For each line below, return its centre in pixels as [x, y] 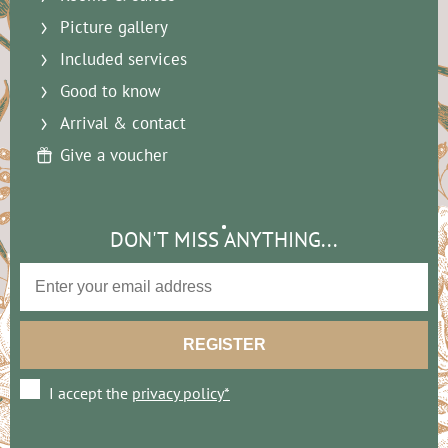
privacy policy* [181, 393]
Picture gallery [114, 27]
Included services [123, 59]
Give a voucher [114, 155]
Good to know [110, 91]
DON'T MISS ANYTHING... [224, 240]
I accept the [90, 393]
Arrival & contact [123, 123]
